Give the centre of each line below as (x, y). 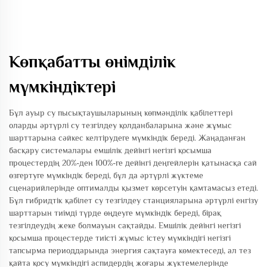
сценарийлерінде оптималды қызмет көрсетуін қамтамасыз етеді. (133, 188)
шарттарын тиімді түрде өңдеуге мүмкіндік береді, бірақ (115, 213)
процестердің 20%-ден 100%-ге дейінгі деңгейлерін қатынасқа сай (133, 163)
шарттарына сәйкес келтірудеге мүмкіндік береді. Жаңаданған (127, 138)
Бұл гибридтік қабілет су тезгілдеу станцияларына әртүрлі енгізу (133, 201)
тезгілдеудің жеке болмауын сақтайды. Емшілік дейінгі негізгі (125, 226)
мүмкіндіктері (62, 87)
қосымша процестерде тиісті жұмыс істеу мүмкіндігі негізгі (120, 238)
